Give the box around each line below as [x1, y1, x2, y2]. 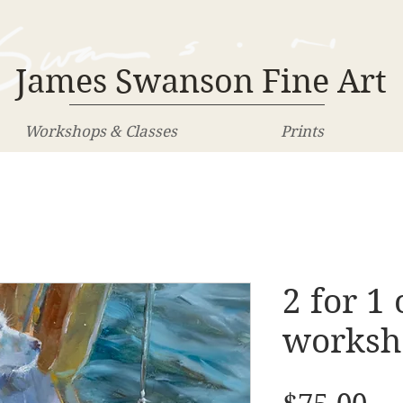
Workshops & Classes [24, 121, 177, 140]
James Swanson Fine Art [14, 61, 387, 101]
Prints [281, 121, 324, 140]
